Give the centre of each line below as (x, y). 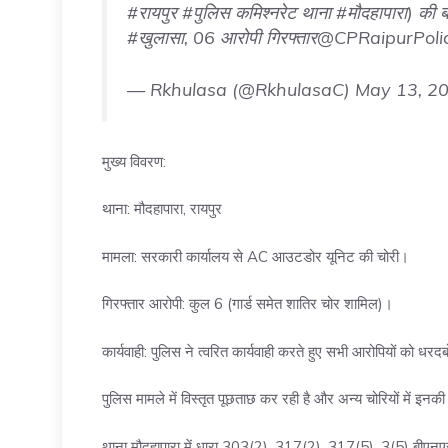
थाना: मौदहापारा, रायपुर (162, 209)
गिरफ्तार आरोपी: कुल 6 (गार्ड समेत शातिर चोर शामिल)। (247, 304)
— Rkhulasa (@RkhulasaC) (241, 89)
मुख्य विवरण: (134, 161)
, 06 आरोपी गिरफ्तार (250, 37)
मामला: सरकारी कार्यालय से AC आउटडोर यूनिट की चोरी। (255, 256)
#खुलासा (155, 37)
